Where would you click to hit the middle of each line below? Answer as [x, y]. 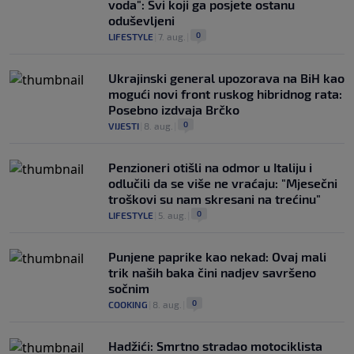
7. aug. [172, 37]
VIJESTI [124, 126]
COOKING [128, 305]
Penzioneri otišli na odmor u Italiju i [210, 168]
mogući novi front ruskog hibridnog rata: [225, 94]
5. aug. [172, 215]
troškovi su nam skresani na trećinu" [215, 199]
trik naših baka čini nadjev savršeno [212, 273]
